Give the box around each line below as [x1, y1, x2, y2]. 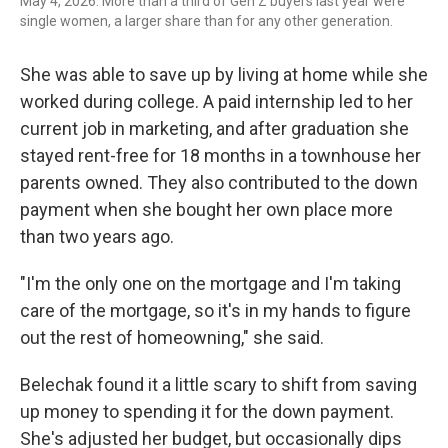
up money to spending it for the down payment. [20, 400, 394, 422]
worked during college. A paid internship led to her [20, 90, 413, 112]
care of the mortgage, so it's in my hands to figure [20, 299, 411, 321]
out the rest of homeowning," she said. [20, 326, 324, 348]
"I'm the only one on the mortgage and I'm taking [20, 272, 401, 294]
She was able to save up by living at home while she [20, 63, 428, 85]
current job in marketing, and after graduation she [20, 117, 409, 139]
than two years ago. [20, 225, 174, 247]
